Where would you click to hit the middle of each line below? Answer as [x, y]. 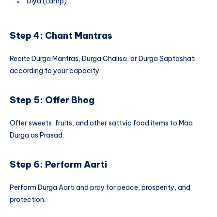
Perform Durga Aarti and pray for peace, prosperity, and [100, 188]
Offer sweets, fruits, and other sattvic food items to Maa [101, 123]
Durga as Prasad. [37, 135]
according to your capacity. [55, 71]
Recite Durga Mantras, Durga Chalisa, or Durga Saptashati [103, 59]
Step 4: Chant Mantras [61, 35]
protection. [28, 200]
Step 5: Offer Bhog [52, 100]
